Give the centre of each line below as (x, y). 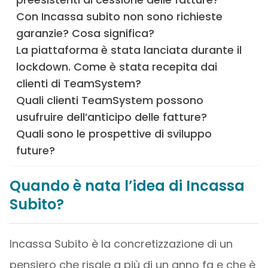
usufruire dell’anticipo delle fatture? (111, 117)
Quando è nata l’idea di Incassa (127, 186)
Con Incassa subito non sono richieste (119, 16)
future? (35, 150)
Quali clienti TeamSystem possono (109, 100)
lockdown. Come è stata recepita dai (116, 67)
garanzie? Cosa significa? (85, 33)
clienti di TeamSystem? (78, 83)
